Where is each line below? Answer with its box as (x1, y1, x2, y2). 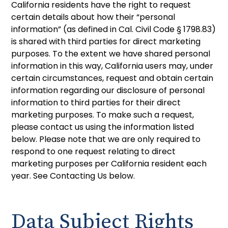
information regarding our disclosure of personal (11, 84, 205, 96)
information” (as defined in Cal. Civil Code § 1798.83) (11, 23, 216, 35)
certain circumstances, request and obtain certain (11, 72, 214, 84)
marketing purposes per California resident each (11, 157, 207, 169)
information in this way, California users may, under (11, 60, 214, 72)
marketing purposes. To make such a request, (11, 108, 194, 121)
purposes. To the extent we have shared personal (11, 47, 211, 60)
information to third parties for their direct (11, 96, 181, 108)
